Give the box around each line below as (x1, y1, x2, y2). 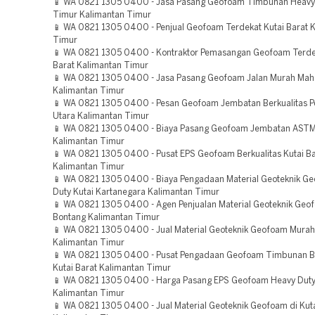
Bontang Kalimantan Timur (53, 214, 160, 221)
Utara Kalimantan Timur (53, 112, 149, 120)
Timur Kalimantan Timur (53, 11, 151, 19)
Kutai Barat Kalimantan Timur (53, 264, 171, 272)
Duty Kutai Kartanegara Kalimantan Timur (53, 188, 219, 196)
